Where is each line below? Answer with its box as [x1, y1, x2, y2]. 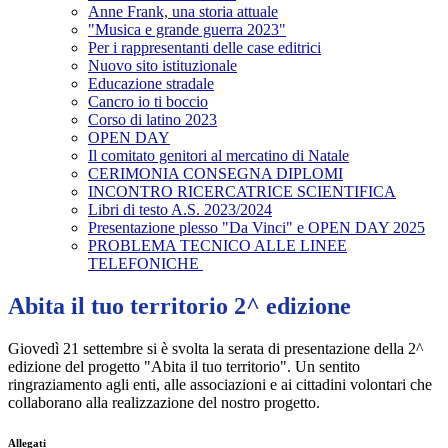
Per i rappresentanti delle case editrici [88, 39, 321, 57]
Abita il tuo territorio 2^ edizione [8, 293, 351, 320]
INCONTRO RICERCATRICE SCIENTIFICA [88, 183, 396, 201]
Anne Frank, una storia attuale [88, 3, 278, 21]
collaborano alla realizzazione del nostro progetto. [8, 394, 320, 412]
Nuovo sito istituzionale [88, 57, 237, 75]
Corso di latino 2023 [88, 111, 217, 129]
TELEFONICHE [88, 255, 203, 273]
